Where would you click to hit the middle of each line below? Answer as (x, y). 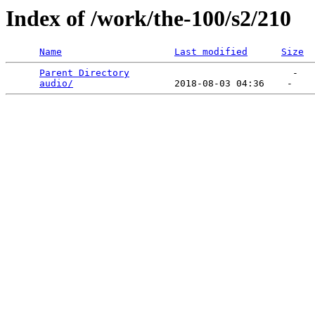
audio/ (56, 84)
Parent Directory (84, 73)
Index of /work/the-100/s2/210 (148, 18)
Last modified (211, 52)
